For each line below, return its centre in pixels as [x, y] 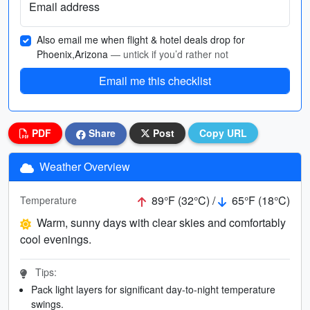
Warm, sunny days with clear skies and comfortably [161, 222]
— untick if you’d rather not [170, 54]
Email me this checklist [155, 81]
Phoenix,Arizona [74, 54]
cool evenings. [56, 239]
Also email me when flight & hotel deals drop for [141, 39]
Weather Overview [83, 166]
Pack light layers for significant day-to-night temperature [153, 289]
